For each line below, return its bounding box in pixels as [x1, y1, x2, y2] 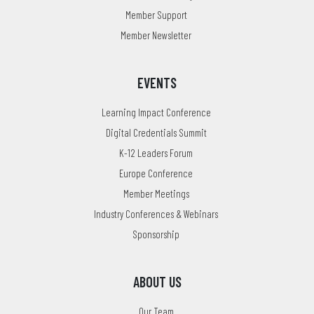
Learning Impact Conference [101, 105, 211, 118]
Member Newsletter [121, 28, 191, 41]
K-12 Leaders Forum [119, 146, 193, 159]
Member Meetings [123, 186, 189, 200]
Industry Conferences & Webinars [94, 207, 218, 220]
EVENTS [137, 74, 177, 91]
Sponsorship [132, 227, 179, 240]
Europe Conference [119, 166, 193, 179]
